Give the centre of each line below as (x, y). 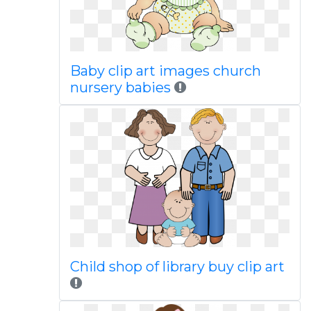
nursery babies (120, 87)
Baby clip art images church (165, 71)
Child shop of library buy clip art (177, 267)
